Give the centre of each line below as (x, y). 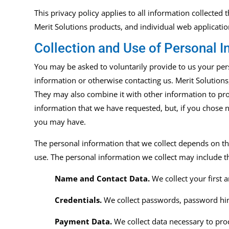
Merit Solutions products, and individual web (114, 27)
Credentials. (78, 200)
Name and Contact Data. (102, 179)
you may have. (61, 122)
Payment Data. (84, 222)
